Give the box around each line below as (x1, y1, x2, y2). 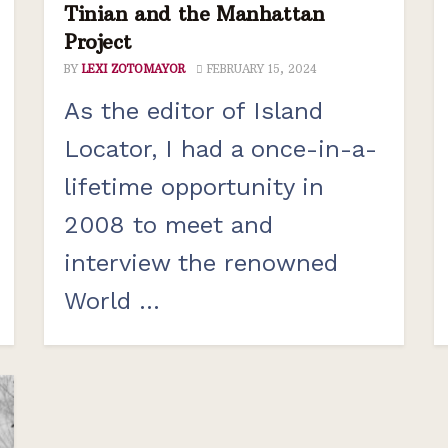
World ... (64, 287, 160, 316)
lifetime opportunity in (64, 173, 324, 202)
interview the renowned (64, 249, 338, 278)
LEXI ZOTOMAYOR (82, 62, 185, 77)
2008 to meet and (64, 211, 273, 240)
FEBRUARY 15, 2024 (203, 62, 317, 77)
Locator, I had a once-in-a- (64, 135, 377, 164)
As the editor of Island (64, 97, 323, 126)
